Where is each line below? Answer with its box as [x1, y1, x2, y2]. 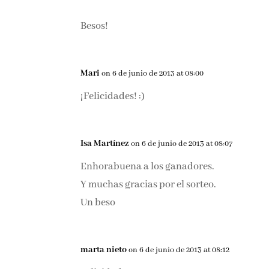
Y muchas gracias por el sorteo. [80, 178, 217, 192]
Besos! [80, 20, 109, 33]
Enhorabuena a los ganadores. [80, 160, 215, 174]
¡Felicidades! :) [80, 90, 145, 103]
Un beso [80, 196, 116, 210]
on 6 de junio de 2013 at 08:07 [131, 139, 233, 150]
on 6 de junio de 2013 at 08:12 [128, 245, 230, 256]
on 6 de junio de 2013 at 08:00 [101, 68, 204, 79]
